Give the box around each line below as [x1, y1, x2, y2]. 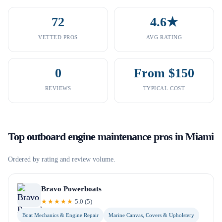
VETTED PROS [38, 34, 78, 40]
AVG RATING [146, 34, 182, 40]
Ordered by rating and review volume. [8, 156, 115, 163]
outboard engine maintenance [27, 130, 151, 143]
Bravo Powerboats [41, 185, 102, 193]
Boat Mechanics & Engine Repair [22, 212, 99, 218]
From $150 [134, 66, 194, 80]
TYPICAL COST [143, 85, 185, 91]
